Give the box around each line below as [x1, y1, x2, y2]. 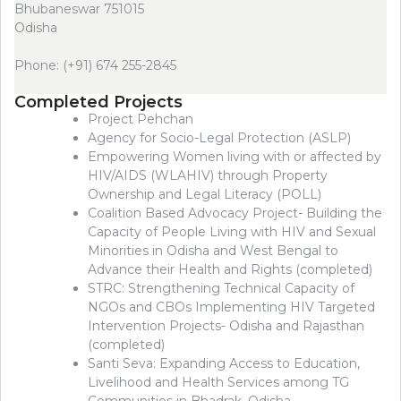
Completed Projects [14, 92, 183, 112]
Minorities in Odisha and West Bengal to [88, 243, 338, 259]
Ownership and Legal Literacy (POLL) [88, 186, 321, 202]
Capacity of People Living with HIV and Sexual [88, 224, 376, 240]
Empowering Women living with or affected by [88, 149, 381, 165]
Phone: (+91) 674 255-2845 [14, 57, 176, 73]
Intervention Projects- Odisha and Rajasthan [88, 318, 364, 334]
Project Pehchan [88, 111, 193, 127]
